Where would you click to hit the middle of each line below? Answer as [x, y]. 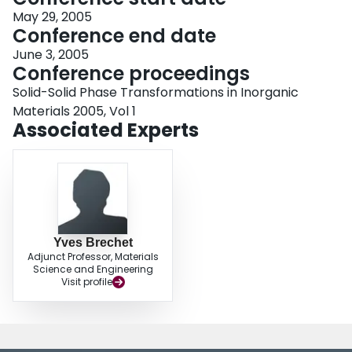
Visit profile [86, 282]
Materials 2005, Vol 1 [74, 112]
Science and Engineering [93, 269]
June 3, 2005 [51, 55]
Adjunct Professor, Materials [93, 257]
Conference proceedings [131, 74]
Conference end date [114, 36]
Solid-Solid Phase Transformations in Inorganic [156, 93]
